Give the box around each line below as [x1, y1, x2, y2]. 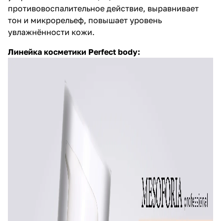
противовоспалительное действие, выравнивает [8, 3, 199, 13]
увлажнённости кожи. [8, 27, 95, 37]
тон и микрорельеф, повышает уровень [8, 15, 162, 25]
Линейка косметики [8, 46, 88, 57]
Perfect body [88, 46, 138, 57]
